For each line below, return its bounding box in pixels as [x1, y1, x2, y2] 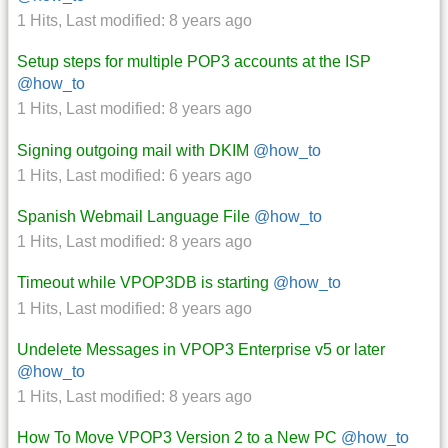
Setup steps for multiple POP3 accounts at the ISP [17, 53, 371, 71]
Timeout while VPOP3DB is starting [17, 274, 269, 292]
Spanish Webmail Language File [17, 207, 250, 225]
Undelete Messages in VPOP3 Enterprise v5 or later [17, 340, 385, 358]
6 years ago [169, 166, 252, 184]
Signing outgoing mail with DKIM [17, 141, 249, 159]
